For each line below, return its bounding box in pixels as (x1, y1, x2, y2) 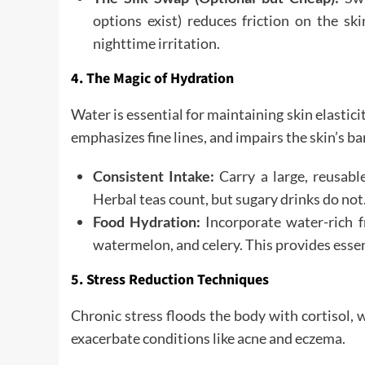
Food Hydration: (93, 213, 201, 231)
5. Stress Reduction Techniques (71, 270, 269, 290)
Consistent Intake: (93, 167, 215, 185)
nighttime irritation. (93, 34, 220, 52)
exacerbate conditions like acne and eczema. (71, 329, 345, 347)
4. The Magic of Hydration (71, 68, 234, 89)
